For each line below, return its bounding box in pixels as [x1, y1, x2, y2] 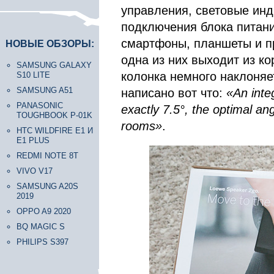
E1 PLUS [17, 136, 50, 145]
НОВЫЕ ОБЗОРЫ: [6, 39, 94, 49]
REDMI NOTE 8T [17, 151, 78, 160]
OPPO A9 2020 [17, 207, 71, 216]
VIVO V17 [17, 166, 53, 176]
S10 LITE [17, 70, 50, 80]
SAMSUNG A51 [17, 86, 73, 95]
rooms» [121, 119, 162, 133]
